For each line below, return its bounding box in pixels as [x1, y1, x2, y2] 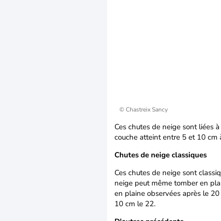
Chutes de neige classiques [114, 150, 207, 160]
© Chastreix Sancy [119, 106, 168, 113]
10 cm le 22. [114, 199, 155, 209]
